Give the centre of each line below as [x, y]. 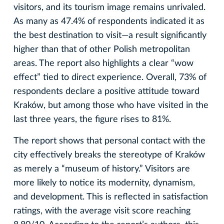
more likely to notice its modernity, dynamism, [104, 183]
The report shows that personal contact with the [109, 141]
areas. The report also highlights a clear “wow [103, 63]
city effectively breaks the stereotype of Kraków [109, 155]
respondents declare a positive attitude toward [106, 91]
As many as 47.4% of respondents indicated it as [109, 21]
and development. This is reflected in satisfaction [111, 197]
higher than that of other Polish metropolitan [102, 49]
